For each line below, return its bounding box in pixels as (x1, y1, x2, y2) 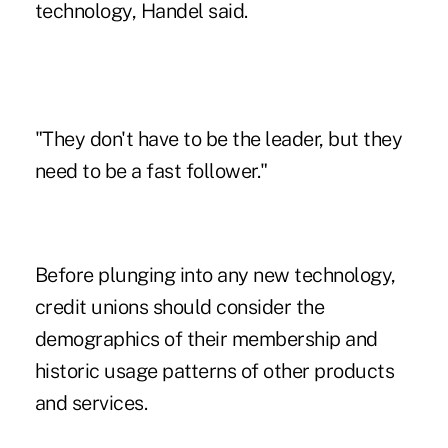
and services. (34, 390, 148, 415)
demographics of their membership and (34, 326, 378, 351)
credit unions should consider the (34, 294, 325, 319)
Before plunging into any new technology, (34, 262, 396, 287)
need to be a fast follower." (34, 158, 268, 183)
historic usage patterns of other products (34, 358, 395, 383)
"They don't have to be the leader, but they (34, 126, 403, 151)
